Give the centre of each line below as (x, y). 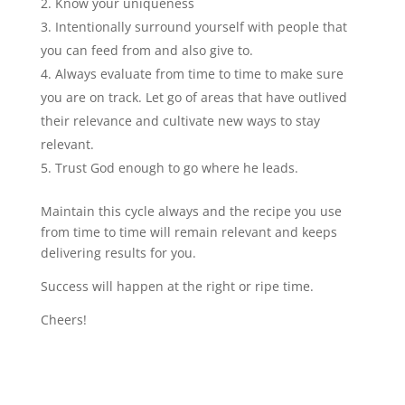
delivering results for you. (118, 253)
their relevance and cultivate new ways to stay (180, 121)
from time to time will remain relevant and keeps (188, 232)
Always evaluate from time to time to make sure (199, 74)
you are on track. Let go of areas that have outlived (193, 97)
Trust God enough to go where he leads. (176, 168)
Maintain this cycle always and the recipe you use (191, 211)
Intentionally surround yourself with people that (201, 27)
